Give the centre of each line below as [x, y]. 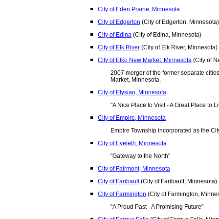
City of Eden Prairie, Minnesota [139, 9]
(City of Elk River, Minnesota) [179, 47]
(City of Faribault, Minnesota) [178, 181]
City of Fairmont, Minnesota [134, 169]
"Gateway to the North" [140, 156]
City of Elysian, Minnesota [132, 92]
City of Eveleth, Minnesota [132, 143]
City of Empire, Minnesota [132, 118]
